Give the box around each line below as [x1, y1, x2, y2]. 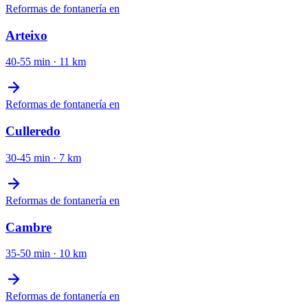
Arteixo [5, 27, 47, 43]
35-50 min [5, 247, 50, 260]
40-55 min [5, 56, 50, 68]
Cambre [5, 219, 52, 234]
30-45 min [5, 151, 50, 164]
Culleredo [5, 124, 60, 139]
